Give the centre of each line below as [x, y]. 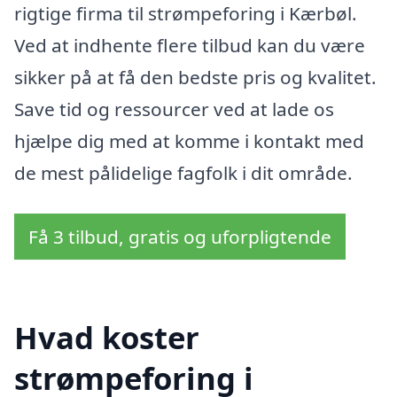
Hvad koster [107, 337]
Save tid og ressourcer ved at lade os [174, 109]
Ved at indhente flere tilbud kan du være [190, 46]
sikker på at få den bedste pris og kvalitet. [195, 78]
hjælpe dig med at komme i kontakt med [189, 141]
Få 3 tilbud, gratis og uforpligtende [180, 236]
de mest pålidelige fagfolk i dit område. [183, 173]
